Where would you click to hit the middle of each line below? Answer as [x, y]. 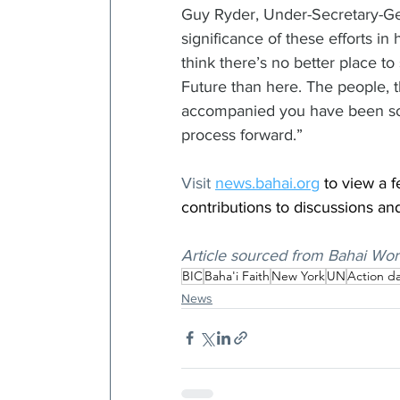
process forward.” [242, 134]
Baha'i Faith [237, 275]
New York [298, 275]
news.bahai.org [267, 183]
